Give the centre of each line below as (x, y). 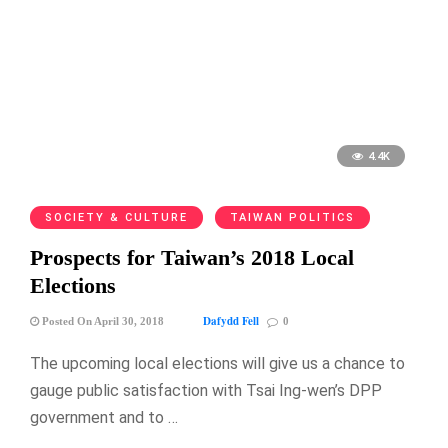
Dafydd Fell (231, 321)
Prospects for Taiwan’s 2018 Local (192, 258)
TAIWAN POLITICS (292, 218)
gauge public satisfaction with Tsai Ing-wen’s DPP (206, 391)
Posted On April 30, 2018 (101, 321)
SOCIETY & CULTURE (116, 218)
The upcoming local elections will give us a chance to (217, 364)
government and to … (104, 418)
